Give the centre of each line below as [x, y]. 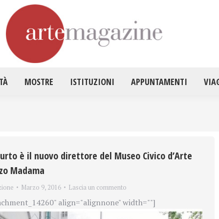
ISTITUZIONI [92, 81]
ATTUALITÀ [108, 23]
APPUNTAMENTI [159, 81]
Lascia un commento [97, 187]
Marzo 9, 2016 [41, 187]
